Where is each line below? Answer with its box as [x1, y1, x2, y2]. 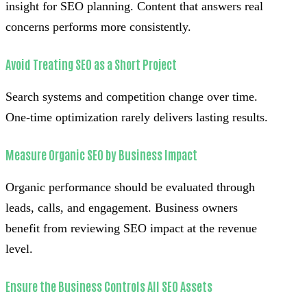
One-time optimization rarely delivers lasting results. [5, 110, 268, 125]
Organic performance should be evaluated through [5, 180, 255, 195]
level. [5, 242, 33, 256]
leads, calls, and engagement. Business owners [5, 201, 238, 215]
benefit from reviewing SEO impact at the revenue [5, 221, 257, 236]
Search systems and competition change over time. [5, 90, 258, 104]
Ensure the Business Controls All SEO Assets [5, 278, 212, 295]
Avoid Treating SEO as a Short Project [5, 56, 177, 73]
